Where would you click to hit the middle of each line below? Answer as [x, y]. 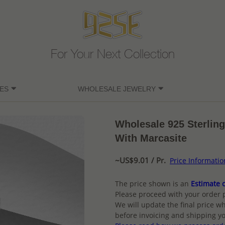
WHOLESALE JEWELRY [117, 89]
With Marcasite [151, 138]
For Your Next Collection [113, 56]
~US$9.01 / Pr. [140, 160]
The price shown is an [152, 184]
